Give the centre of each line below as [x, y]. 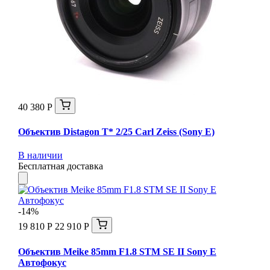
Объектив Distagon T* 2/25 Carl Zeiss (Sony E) [116, 132]
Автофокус [42, 262]
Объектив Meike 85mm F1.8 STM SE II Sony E [117, 251]
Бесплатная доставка [61, 166]
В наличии [40, 155]
